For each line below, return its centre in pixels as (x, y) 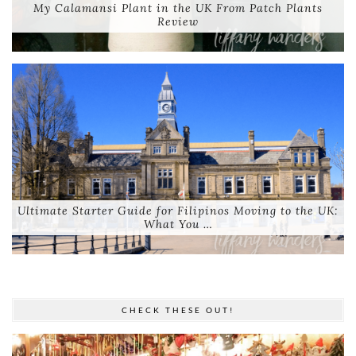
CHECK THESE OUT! (178, 310)
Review (178, 21)
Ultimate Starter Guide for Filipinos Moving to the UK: (178, 211)
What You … (178, 224)
